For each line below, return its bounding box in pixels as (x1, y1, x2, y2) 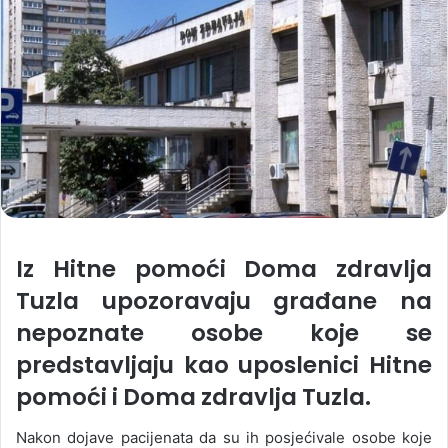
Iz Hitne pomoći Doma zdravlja (16, 253, 432, 286)
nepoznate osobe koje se (16, 317, 432, 350)
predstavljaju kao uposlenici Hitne (16, 349, 432, 382)
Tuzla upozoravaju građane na (16, 285, 432, 318)
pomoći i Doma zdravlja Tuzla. (16, 381, 371, 414)
